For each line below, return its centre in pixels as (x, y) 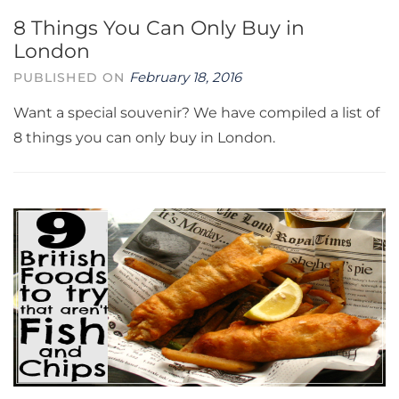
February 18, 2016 (186, 77)
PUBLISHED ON (72, 77)
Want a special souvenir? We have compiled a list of (196, 113)
